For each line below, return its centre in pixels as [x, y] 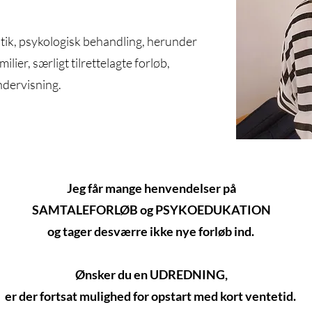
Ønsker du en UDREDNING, [151, 274]
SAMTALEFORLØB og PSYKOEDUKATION [151, 210]
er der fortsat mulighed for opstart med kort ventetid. [151, 296]
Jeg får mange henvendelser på [151, 188]
